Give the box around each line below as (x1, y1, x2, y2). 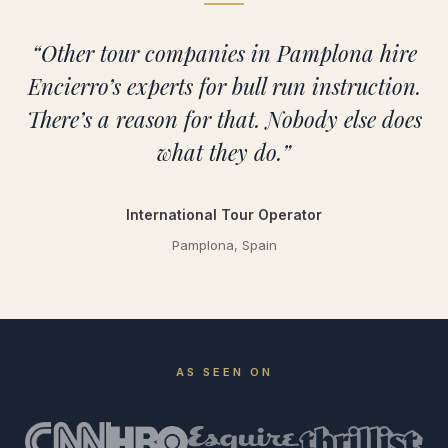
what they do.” (157, 136, 291, 167)
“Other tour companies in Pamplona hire (31, 37, 417, 68)
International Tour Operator (126, 205, 322, 223)
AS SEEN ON (175, 364, 273, 379)
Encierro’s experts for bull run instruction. (27, 70, 421, 101)
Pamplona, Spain (171, 236, 277, 253)
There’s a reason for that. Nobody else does (26, 103, 422, 134)
